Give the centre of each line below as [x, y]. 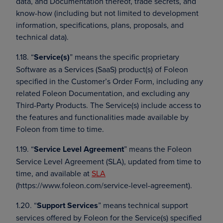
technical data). [42, 37]
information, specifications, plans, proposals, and [100, 25]
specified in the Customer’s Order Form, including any [110, 81]
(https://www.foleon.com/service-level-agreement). [104, 185]
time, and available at [54, 173]
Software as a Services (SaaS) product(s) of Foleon [102, 69]
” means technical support [143, 205]
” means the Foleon [158, 149]
